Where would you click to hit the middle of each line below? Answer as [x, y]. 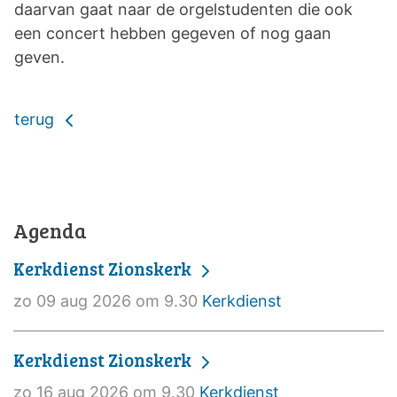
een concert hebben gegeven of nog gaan [173, 33]
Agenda [50, 230]
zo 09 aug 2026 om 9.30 [108, 300]
